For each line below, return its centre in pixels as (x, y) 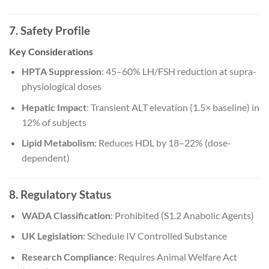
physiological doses (61, 86)
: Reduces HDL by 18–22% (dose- (162, 143)
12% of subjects (54, 122)
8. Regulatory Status (60, 194)
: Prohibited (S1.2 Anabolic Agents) (182, 215)
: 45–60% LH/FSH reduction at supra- (179, 71)
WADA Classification (66, 215)
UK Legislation (52, 236)
